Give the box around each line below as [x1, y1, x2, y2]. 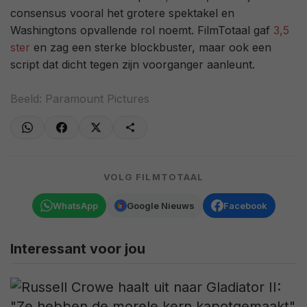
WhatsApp [52, 199, 98, 211]
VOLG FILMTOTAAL [103, 171, 204, 183]
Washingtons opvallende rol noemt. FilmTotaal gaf [10, 23, 273, 38]
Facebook [223, 199, 267, 211]
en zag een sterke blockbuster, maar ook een [30, 40, 271, 55]
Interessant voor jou [10, 241, 145, 258]
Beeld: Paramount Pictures [10, 92, 149, 106]
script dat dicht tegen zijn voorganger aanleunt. [10, 58, 255, 72]
